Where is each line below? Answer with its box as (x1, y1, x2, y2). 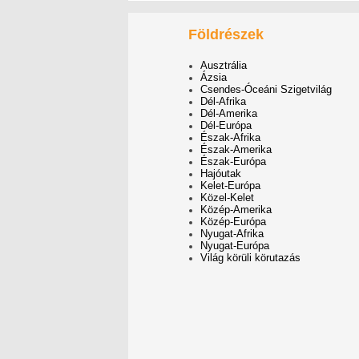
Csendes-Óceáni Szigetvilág (200, 83, 332, 95)
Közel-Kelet (200, 192, 254, 204)
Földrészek (188, 26, 264, 42)
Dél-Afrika (200, 95, 246, 107)
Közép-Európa (200, 216, 266, 228)
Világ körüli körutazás (200, 252, 301, 264)
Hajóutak (200, 167, 241, 179)
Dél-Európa (200, 119, 252, 131)
